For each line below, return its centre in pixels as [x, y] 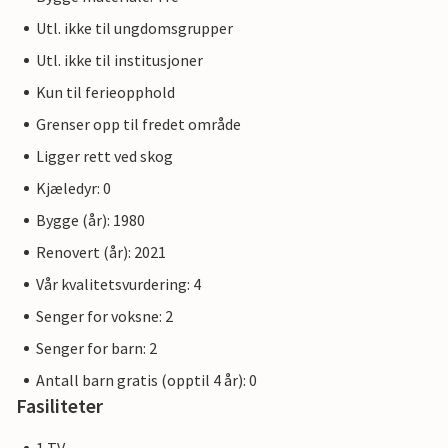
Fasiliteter [59, 406]
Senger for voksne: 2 [104, 316]
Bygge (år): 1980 [90, 220]
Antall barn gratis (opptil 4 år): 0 [146, 380]
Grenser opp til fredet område [138, 124]
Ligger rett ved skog [104, 156]
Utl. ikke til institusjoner [119, 60]
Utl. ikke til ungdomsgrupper [134, 28]
